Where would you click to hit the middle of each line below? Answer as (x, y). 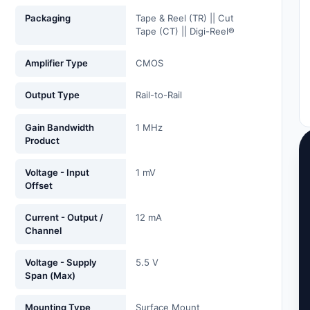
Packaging (48, 18)
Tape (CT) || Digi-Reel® (185, 31)
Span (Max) (51, 276)
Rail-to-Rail (159, 95)
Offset (39, 185)
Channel (44, 231)
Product (43, 140)
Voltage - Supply (61, 263)
